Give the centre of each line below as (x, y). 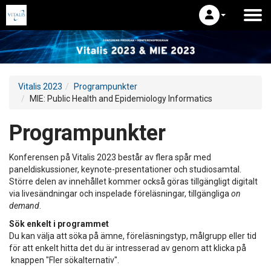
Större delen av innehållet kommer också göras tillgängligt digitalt (133, 181)
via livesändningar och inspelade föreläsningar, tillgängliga (120, 193)
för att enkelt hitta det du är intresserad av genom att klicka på (128, 248)
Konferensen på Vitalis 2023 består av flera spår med (110, 157)
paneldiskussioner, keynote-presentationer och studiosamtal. (125, 169)
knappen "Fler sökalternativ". (64, 260)
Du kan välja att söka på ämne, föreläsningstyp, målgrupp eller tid (133, 236)
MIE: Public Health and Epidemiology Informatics (121, 98)
